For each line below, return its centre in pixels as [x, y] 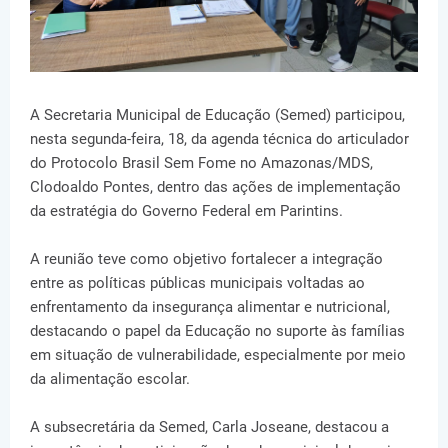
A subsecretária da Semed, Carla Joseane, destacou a [209, 426]
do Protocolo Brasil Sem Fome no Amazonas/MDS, [201, 162]
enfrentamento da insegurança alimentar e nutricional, [210, 306]
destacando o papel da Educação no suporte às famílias [217, 330]
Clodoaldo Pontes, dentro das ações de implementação [215, 186]
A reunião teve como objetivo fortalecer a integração [206, 258]
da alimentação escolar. [110, 378]
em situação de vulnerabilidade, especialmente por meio [218, 354]
